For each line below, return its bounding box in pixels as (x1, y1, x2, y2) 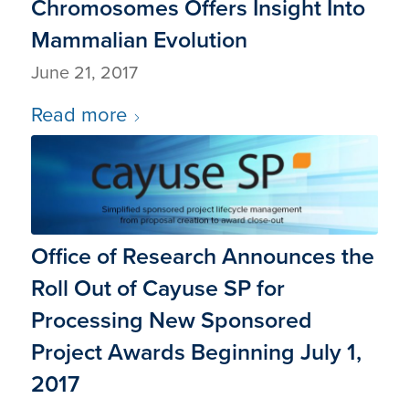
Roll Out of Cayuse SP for (30, 270, 285, 305)
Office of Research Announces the (30, 238, 374, 273)
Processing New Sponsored (30, 302, 312, 337)
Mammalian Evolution (30, 22, 247, 57)
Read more (30, 99, 127, 130)
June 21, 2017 (30, 58, 138, 86)
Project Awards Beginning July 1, (30, 334, 362, 369)
